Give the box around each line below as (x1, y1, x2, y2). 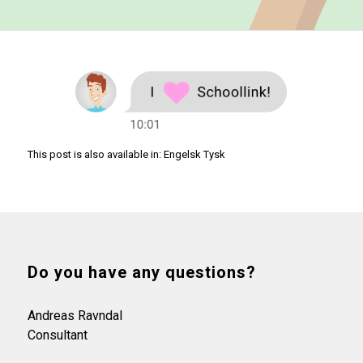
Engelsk (163, 147, 201, 160)
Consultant (27, 327, 88, 343)
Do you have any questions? (27, 262, 256, 282)
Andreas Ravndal (27, 307, 122, 323)
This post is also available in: (27, 147, 164, 160)
